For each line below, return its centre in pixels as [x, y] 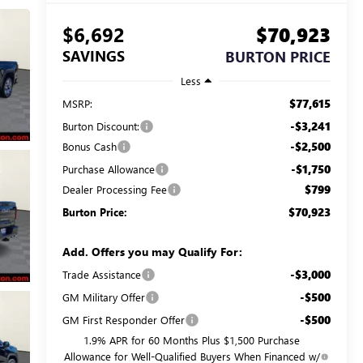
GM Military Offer [103, 297]
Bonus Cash [89, 146]
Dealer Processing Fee [114, 189]
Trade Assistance [101, 274]
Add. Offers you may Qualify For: [152, 251]
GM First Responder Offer [123, 319]
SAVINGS [93, 56]
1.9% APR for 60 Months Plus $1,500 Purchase [192, 340]
